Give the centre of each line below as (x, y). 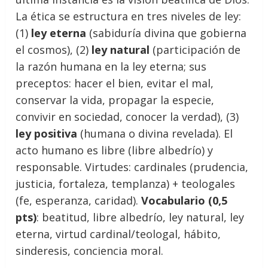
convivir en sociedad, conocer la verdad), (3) (127, 116)
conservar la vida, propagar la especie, (115, 100)
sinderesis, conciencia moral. (90, 250)
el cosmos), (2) (54, 49)
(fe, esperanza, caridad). (79, 200)
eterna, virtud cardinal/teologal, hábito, (118, 234)
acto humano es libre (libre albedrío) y (115, 150)
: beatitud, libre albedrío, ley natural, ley (141, 217)
